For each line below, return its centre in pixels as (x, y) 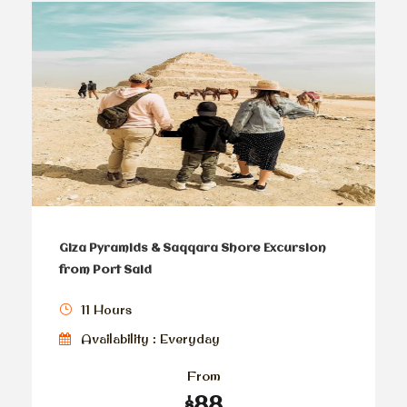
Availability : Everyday (150, 339)
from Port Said (105, 271)
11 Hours (106, 310)
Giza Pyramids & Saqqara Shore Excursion (193, 249)
